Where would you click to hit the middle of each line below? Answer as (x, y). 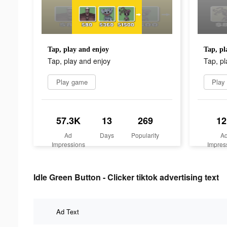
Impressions (68, 144)
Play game (72, 82)
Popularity (145, 135)
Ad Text (68, 211)
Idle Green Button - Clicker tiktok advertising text (126, 177)
